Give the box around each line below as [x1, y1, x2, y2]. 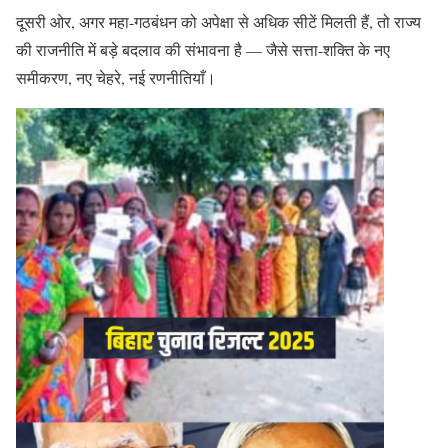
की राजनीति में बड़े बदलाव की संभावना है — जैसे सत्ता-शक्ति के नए [16, 39, 390, 61]
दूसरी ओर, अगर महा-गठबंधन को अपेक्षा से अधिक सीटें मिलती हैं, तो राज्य [16, 11, 421, 33]
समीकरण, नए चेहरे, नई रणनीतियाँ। [16, 67, 216, 89]
